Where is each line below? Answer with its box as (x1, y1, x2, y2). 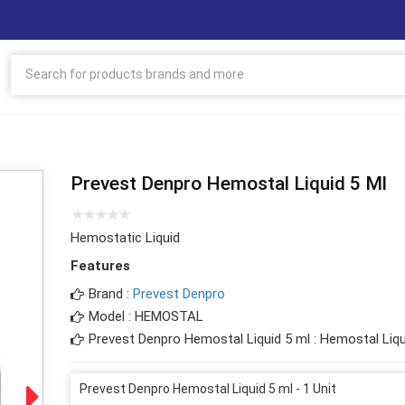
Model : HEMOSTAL (88, 307, 203, 325)
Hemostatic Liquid (70, 229, 180, 246)
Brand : (88, 285, 133, 302)
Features (70, 257, 130, 274)
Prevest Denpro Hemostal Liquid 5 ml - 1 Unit (79, 381, 336, 396)
